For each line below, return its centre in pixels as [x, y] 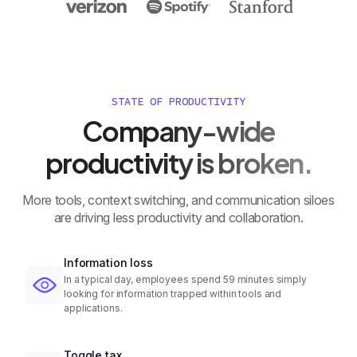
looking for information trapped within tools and [173, 294]
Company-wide [178, 131]
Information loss [108, 263]
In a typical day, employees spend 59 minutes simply [185, 280]
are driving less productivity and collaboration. [178, 218]
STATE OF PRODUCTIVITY [178, 101]
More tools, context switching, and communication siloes [178, 200]
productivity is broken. [178, 163]
